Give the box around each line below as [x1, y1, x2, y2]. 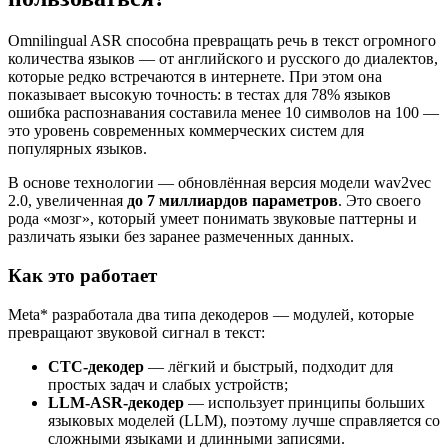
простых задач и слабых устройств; [48, 375, 288, 393]
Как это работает [8, 264, 157, 286]
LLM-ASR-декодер [48, 393, 184, 411]
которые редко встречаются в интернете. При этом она [8, 68, 382, 86]
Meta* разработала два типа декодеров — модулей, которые [8, 305, 414, 323]
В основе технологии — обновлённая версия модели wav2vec [8, 174, 431, 192]
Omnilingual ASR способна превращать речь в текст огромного [8, 32, 436, 50]
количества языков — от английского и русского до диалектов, [8, 50, 438, 68]
